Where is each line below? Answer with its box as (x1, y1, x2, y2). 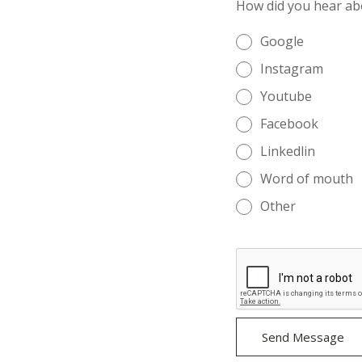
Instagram (260, 60, 324, 78)
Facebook (260, 115, 319, 133)
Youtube (260, 87, 313, 105)
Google (260, 32, 305, 50)
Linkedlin (260, 142, 316, 160)
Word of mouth (260, 170, 354, 187)
